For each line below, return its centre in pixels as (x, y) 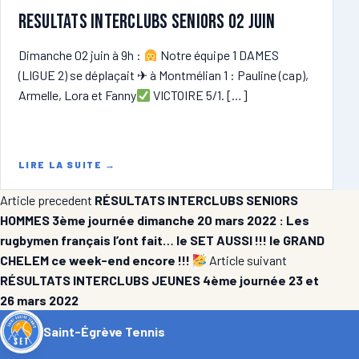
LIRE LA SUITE (62, 165)
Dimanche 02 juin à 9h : (81, 55)
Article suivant (248, 260)
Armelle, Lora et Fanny (77, 95)
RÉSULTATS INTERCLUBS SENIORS (196, 200)
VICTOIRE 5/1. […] (199, 95)
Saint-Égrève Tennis (104, 332)
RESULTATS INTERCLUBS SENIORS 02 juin (147, 22)
